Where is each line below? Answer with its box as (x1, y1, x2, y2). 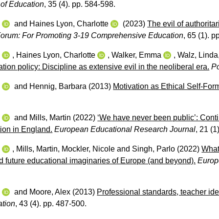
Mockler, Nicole (62, 144, 115, 153)
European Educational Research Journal (54, 125, 196, 133)
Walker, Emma (111, 50, 162, 59)
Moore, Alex (29, 187, 71, 196)
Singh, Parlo (132, 144, 175, 153)
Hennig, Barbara (29, 82, 87, 90)
